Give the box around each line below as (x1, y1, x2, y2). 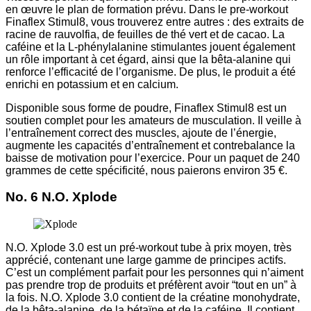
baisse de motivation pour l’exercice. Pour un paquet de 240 (6, 151, 300, 164)
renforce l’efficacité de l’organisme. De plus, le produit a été (6, 65, 296, 78)
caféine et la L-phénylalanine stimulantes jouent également (6, 40, 295, 53)
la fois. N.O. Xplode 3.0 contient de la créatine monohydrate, (6, 292, 300, 304)
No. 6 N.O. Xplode (6, 190, 117, 205)
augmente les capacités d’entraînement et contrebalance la (6, 139, 295, 151)
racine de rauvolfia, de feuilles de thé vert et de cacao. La (6, 28, 285, 40)
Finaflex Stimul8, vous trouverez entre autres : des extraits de (6, 15, 304, 28)
